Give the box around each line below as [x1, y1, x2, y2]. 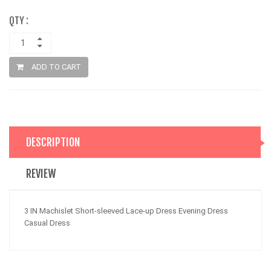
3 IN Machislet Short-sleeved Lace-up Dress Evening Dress [24, 206, 228, 215]
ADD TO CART [30, 62, 81, 71]
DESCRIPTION [26, 135, 80, 149]
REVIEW [26, 166, 56, 180]
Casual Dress [24, 218, 70, 227]
